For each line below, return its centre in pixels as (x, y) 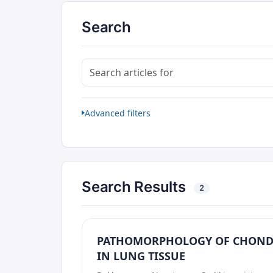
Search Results (136, 187)
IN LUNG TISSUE (141, 256)
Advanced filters (118, 113)
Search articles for (123, 66)
